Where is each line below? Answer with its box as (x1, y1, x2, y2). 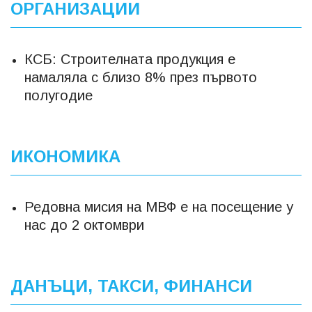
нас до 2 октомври (24, 217, 144, 233)
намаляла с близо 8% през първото (24, 70, 257, 85)
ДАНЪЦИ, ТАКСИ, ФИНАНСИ (10, 276, 252, 295)
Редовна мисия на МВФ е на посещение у (24, 199, 293, 214)
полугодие (24, 88, 93, 103)
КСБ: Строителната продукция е (24, 52, 235, 67)
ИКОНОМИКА (10, 147, 120, 166)
